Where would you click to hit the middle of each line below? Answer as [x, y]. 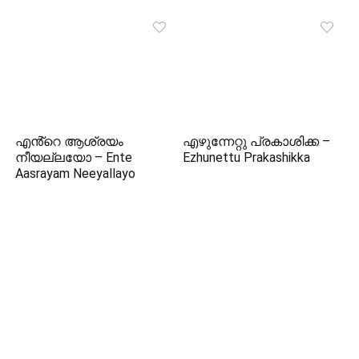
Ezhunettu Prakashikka [247, 157]
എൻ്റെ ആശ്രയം [70, 141]
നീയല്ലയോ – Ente [74, 157]
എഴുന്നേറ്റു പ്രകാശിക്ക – [257, 141]
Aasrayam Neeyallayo [76, 173]
